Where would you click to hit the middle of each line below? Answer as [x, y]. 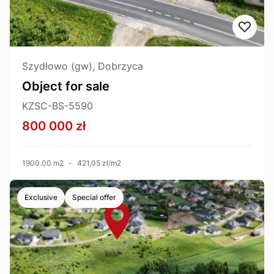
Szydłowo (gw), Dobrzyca [83, 66]
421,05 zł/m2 [99, 163]
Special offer [94, 197]
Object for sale [66, 86]
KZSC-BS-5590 [57, 106]
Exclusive [41, 197]
